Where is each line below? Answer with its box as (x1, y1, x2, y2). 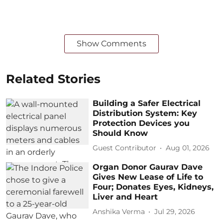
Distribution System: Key (93, 108, 198, 118)
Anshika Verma (93, 207, 145, 216)
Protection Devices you (93, 118, 190, 128)
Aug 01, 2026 (166, 143, 210, 152)
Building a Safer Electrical (93, 98, 201, 108)
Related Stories (6, 71, 101, 86)
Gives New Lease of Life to (93, 172, 204, 182)
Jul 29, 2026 (154, 207, 196, 216)
